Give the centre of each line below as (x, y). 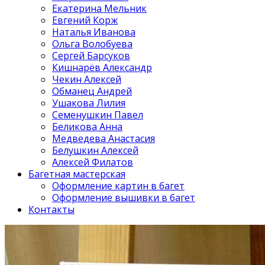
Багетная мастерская (77, 174)
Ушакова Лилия (89, 103)
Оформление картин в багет (118, 186)
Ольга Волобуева (92, 44)
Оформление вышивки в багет (124, 198)
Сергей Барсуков (91, 56)
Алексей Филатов (93, 162)
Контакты (51, 209)
